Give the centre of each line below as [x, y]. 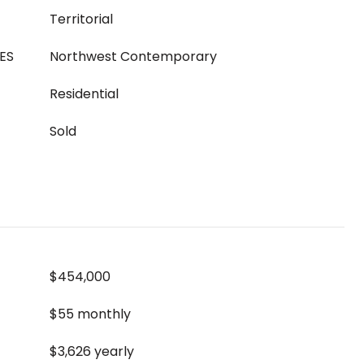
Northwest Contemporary [133, 56]
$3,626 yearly [92, 351]
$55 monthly [90, 314]
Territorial [81, 19]
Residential [84, 94]
